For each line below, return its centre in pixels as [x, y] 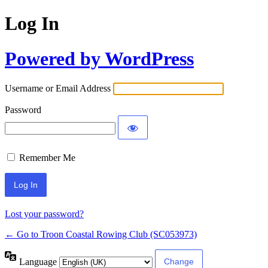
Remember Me [47, 158]
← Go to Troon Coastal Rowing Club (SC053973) [101, 234]
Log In [32, 24]
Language [39, 261]
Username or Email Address [58, 89]
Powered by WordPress [99, 58]
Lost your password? [44, 214]
